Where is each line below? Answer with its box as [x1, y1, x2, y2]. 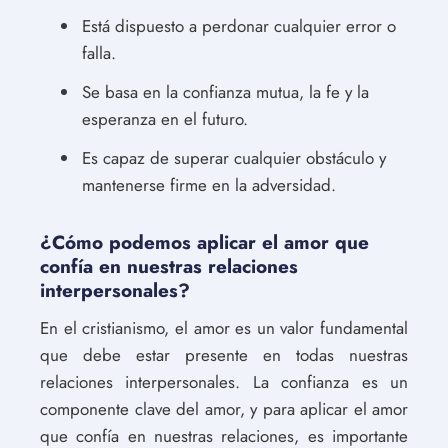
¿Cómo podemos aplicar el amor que [40, 228, 369, 256]
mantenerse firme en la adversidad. [82, 172, 336, 197]
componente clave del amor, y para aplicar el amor [40, 396, 408, 421]
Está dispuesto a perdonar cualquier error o [82, 13, 396, 38]
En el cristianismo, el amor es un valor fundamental [40, 315, 408, 340]
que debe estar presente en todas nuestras [40, 342, 408, 367]
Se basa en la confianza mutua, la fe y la [82, 79, 369, 104]
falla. [82, 40, 116, 65]
